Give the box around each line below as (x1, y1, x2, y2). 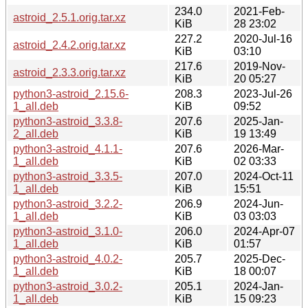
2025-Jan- (234, 115, 283, 127)
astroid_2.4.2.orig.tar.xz (13, 38, 126, 51)
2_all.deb (13, 127, 58, 140)
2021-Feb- (234, 5, 285, 17)
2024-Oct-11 (234, 170, 294, 182)
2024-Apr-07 (234, 225, 295, 237)
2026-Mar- (234, 142, 284, 155)
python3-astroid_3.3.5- (13, 170, 122, 182)
